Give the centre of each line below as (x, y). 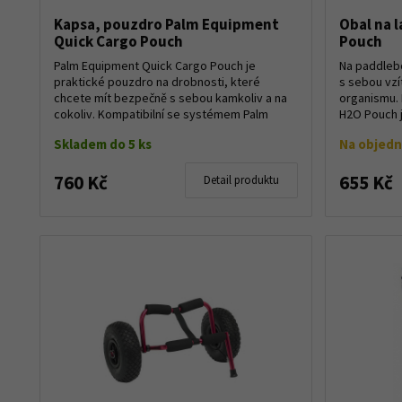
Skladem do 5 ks (103, 144)
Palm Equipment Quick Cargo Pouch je (155, 65)
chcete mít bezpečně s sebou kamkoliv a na (170, 97)
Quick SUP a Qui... (100, 130)
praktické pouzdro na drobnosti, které (157, 81)
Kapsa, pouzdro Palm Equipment (166, 24)
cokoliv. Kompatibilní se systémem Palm (161, 114)
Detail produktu (241, 179)
